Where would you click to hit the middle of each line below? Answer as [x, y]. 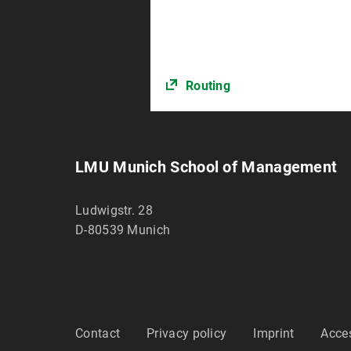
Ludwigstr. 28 [114, 211]
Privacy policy [187, 334]
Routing [208, 86]
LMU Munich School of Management [206, 167]
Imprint [274, 334]
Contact [98, 334]
